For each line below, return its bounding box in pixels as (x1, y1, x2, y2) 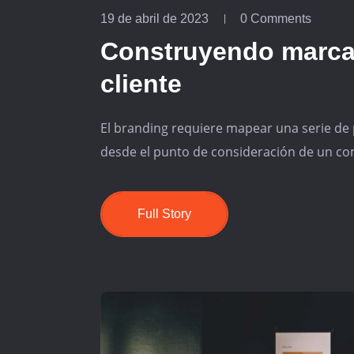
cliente (100, 69, 182, 98)
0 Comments (240, 11, 311, 25)
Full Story (137, 206, 191, 220)
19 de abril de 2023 (100, 11, 209, 25)
